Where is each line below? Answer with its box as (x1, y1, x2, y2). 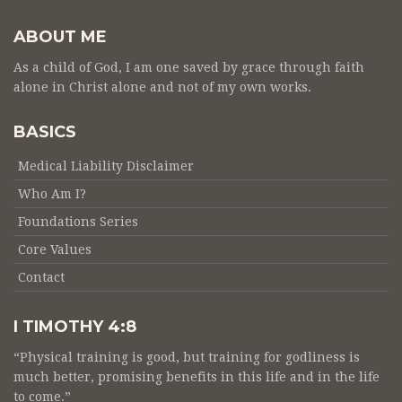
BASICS (13, 122, 76, 143)
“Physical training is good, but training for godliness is (13, 350, 360, 365)
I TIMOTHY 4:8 (13, 317, 136, 337)
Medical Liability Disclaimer (18, 159, 194, 174)
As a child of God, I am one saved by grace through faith (13, 60, 364, 75)
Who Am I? (18, 187, 86, 202)
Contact (18, 270, 65, 285)
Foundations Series (18, 214, 138, 230)
